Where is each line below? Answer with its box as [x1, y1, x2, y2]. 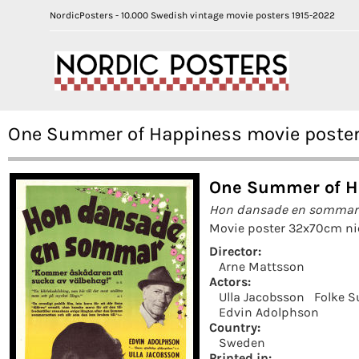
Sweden [219, 334, 265, 350]
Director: [209, 243, 261, 259]
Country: [209, 319, 260, 335]
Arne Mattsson [219, 258, 305, 274]
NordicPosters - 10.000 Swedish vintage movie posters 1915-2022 [50, 10, 335, 21]
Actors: [209, 273, 251, 289]
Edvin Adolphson [219, 304, 319, 320]
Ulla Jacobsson [219, 288, 305, 305]
